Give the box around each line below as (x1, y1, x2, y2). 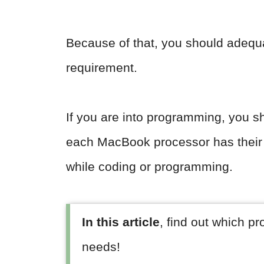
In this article (82, 215, 160, 229)
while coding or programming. (66, 160, 236, 173)
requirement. (66, 61, 137, 74)
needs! (82, 240, 120, 253)
